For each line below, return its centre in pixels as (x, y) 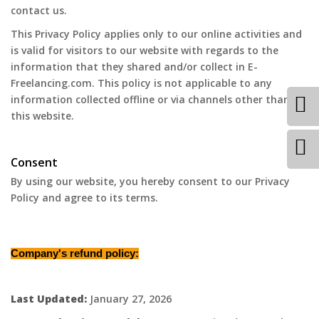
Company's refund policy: (75, 253)
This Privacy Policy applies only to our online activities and (156, 34)
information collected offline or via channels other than (150, 99)
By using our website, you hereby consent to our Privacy (150, 181)
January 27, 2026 (129, 299)
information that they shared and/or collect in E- (134, 67)
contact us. (39, 10)
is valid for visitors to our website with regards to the (145, 50)
